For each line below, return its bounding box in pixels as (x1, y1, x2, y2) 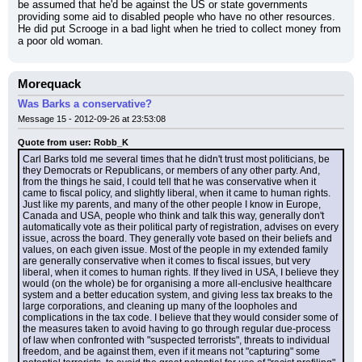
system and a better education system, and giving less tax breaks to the (23, 289, 333, 301)
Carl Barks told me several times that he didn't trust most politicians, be (23, 154, 330, 165)
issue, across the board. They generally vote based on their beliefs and (23, 233, 332, 244)
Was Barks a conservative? (18, 98, 152, 110)
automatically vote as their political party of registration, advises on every (23, 221, 339, 233)
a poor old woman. (18, 35, 103, 47)
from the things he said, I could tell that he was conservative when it (23, 176, 316, 187)
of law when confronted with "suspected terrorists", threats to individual (23, 335, 330, 346)
